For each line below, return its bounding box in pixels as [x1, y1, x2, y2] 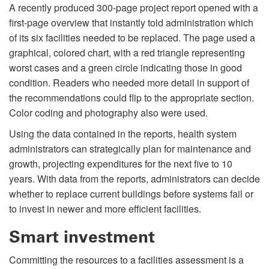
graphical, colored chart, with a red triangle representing [9, 45, 245, 59]
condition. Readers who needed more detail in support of [9, 75, 249, 89]
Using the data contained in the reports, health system [9, 126, 237, 141]
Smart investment [9, 226, 155, 247]
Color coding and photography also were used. [9, 105, 208, 119]
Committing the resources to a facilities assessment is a [9, 252, 244, 267]
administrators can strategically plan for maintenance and [9, 141, 251, 156]
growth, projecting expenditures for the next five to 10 [9, 156, 232, 171]
